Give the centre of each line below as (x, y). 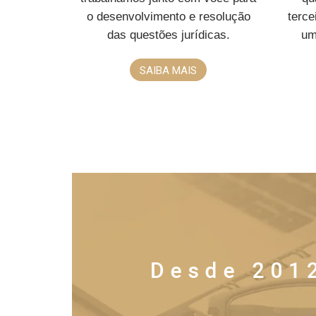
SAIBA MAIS (169, 71)
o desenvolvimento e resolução (168, 17)
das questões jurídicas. (168, 35)
